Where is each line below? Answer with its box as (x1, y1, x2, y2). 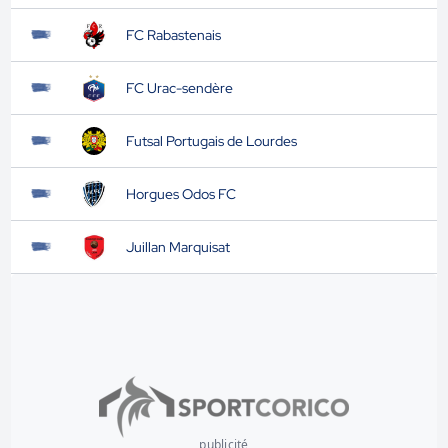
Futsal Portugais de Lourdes (125, 132, 297, 150)
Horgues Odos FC (125, 185, 236, 203)
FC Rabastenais (125, 26, 221, 44)
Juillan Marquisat (125, 238, 230, 256)
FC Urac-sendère (125, 79, 233, 97)
